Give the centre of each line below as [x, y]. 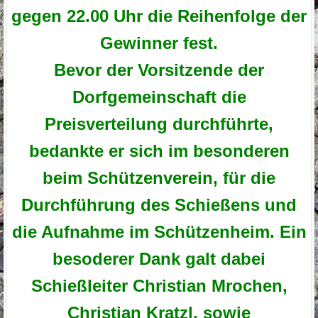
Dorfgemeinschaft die [159, 97]
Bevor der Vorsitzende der [159, 70]
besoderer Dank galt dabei [159, 258]
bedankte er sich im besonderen [159, 150]
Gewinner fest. [159, 43]
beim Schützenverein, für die [159, 177]
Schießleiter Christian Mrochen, [159, 285]
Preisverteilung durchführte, [159, 124]
